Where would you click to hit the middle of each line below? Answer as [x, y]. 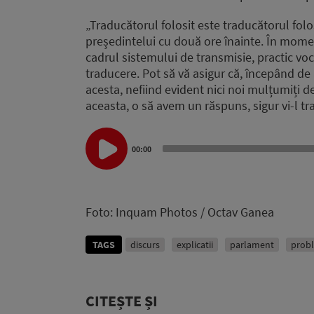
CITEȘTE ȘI [122, 300]
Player [101, 151]
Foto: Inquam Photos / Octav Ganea [180, 212]
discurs [145, 244]
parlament [252, 244]
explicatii [195, 244]
